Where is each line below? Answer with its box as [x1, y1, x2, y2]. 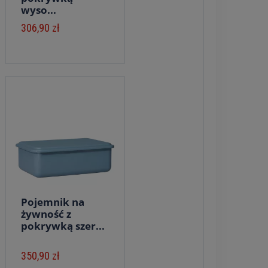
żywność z [20, 207, 71, 221]
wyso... [20, 3, 56, 17]
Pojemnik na [20, 195, 84, 209]
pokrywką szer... [20, 219, 105, 233]
